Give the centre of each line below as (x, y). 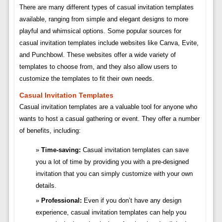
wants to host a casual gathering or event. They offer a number (109, 119)
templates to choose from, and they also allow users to (98, 67)
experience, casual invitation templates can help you (111, 213)
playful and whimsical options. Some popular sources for (100, 31)
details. (46, 186)
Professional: (61, 201)
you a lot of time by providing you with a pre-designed (112, 162)
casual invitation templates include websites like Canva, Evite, (109, 43)
